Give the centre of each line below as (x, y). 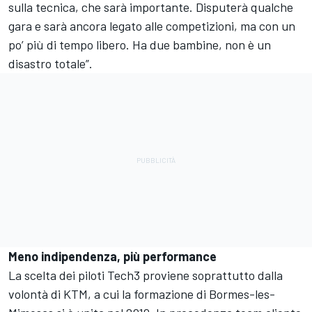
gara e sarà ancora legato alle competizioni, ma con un (152, 26)
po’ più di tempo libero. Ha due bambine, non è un (140, 45)
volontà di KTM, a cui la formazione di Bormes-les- (142, 294)
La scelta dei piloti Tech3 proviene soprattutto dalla (146, 275)
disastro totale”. (50, 64)
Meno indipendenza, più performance (112, 257)
